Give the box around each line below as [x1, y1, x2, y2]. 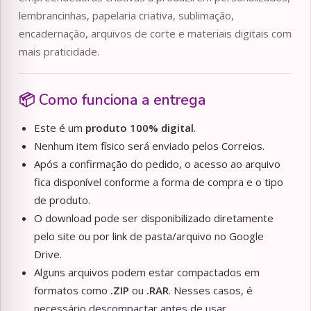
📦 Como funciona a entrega [19, 90, 205, 110]
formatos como [34, 283, 110, 298]
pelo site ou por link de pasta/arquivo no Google [34, 229, 264, 244]
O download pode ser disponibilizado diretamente [34, 211, 274, 226]
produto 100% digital [85, 121, 194, 135]
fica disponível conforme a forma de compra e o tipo [34, 175, 283, 190]
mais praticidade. [19, 44, 99, 59]
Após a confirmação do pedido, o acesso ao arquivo [34, 157, 280, 171]
